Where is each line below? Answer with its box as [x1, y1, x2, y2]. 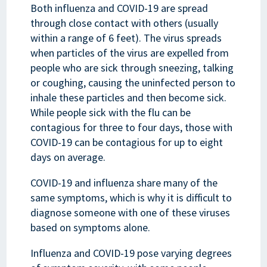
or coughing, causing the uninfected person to [30, 75, 236, 89]
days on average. [30, 150, 106, 164]
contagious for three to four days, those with [30, 120, 233, 134]
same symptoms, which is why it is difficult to [30, 190, 232, 204]
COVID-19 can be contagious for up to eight [30, 135, 223, 149]
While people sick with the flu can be [30, 105, 191, 119]
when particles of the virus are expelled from [30, 45, 229, 60]
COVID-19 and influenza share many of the [30, 175, 218, 190]
